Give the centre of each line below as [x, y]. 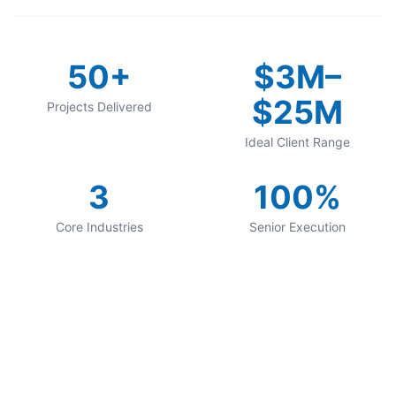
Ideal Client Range [297, 142]
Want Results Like [198, 351]
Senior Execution [297, 227]
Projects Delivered [99, 107]
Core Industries [99, 227]
